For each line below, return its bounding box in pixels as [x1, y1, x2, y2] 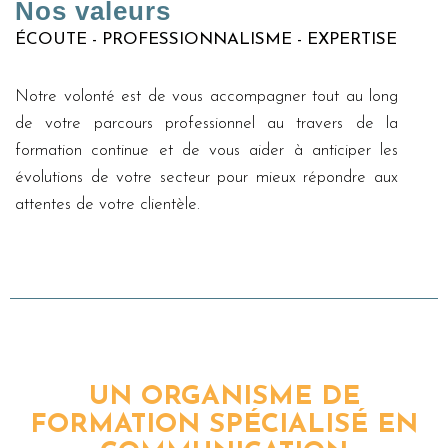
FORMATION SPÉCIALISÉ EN [30, 412, 418, 439]
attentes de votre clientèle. [15, 196, 200, 213]
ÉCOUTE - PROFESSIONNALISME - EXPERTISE [15, 31, 397, 48]
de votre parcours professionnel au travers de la [15, 115, 398, 132]
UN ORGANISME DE [88, 384, 360, 411]
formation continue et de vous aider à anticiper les [15, 142, 398, 159]
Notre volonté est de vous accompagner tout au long [15, 88, 398, 105]
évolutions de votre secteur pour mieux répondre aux [15, 169, 398, 186]
